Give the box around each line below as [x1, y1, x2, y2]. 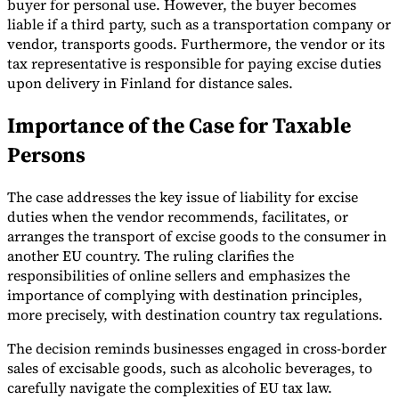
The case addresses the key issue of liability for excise [7, 187, 358, 208]
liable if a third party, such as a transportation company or [7, 14, 391, 35]
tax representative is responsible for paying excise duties [7, 53, 381, 74]
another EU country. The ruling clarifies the [7, 246, 294, 266]
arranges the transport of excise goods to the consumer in [7, 226, 387, 247]
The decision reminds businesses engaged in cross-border [7, 338, 387, 359]
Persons [7, 140, 85, 170]
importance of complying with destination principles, [7, 285, 362, 305]
